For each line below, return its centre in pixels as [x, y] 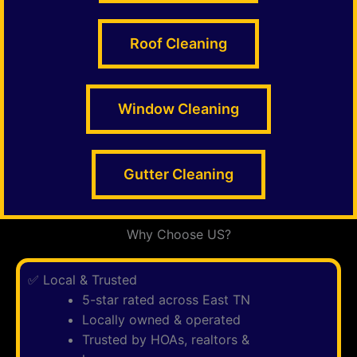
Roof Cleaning [178, 43]
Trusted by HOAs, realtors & [166, 339]
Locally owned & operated [161, 320]
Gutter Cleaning [178, 174]
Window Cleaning [178, 109]
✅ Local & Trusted [82, 280]
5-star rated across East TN [166, 300]
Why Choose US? [178, 234]
